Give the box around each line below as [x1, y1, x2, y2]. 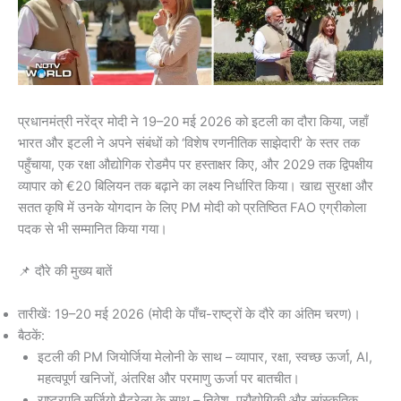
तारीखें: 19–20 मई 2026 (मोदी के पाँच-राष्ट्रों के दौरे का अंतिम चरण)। [18, 305, 361, 322]
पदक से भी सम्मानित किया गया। [18, 220, 167, 237]
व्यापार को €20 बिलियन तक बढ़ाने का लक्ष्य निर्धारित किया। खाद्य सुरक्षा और [18, 177, 373, 194]
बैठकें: [18, 327, 45, 344]
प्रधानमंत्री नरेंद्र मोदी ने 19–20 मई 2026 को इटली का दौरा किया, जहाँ [18, 113, 368, 130]
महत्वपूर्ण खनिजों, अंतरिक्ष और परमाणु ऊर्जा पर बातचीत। [37, 370, 300, 387]
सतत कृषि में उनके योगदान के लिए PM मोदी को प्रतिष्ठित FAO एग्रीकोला [18, 199, 366, 216]
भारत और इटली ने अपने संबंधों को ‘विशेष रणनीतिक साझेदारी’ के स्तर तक [18, 134, 360, 151]
